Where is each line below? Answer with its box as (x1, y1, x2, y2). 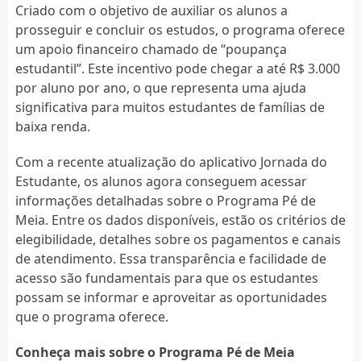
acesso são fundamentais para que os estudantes (15, 268, 318, 287)
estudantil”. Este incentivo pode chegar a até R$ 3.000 (15, 59, 340, 77)
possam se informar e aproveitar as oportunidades (15, 288, 327, 306)
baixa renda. (15, 117, 90, 135)
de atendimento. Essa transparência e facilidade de (15, 249, 326, 268)
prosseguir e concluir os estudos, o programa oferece (15, 20, 345, 39)
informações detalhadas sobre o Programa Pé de (15, 191, 316, 210)
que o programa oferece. (15, 307, 168, 326)
